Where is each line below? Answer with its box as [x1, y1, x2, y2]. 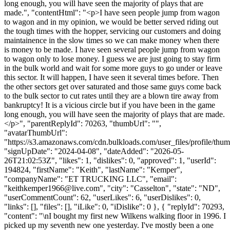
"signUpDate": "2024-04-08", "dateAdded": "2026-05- [4, 146, 184, 156]
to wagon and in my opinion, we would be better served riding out [4, 17, 218, 26]
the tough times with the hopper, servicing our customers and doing [4, 26, 221, 35]
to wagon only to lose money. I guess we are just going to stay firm [4, 54, 220, 63]
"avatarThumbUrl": [4, 128, 67, 137]
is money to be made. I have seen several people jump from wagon [4, 45, 220, 54]
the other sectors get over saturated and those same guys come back [4, 82, 221, 91]
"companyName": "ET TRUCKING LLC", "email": [4, 174, 177, 183]
